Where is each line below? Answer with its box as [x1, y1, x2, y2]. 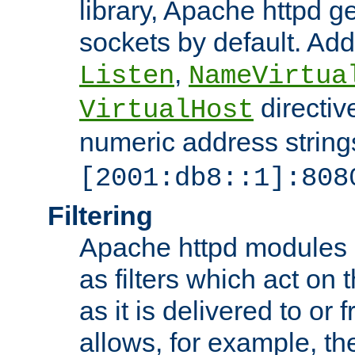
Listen [79, 60, 174, 91]
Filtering [48, 200, 153, 231]
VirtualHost [79, 94, 254, 125]
